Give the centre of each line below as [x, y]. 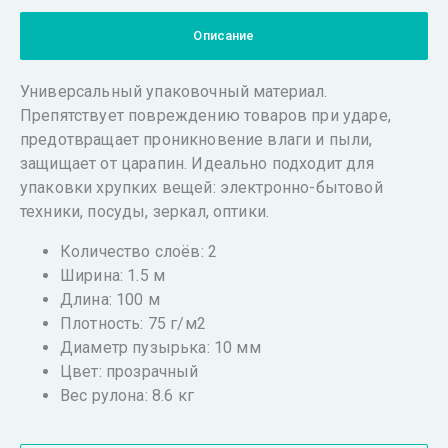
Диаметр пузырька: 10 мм [160, 347]
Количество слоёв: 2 [139, 251]
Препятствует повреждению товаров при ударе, [205, 115]
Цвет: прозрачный [129, 371]
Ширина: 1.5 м [113, 275]
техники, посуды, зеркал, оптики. [145, 211]
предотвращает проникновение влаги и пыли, [196, 139]
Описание [224, 35]
